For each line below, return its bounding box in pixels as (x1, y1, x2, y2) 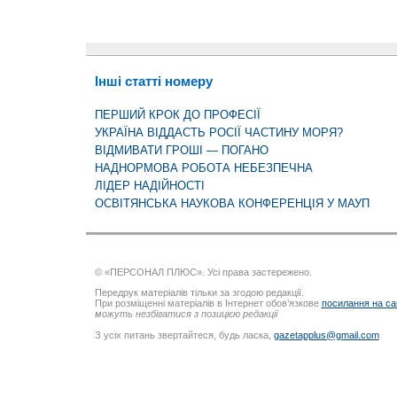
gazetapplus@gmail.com (273, 329, 379, 340)
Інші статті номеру (94, 74, 213, 90)
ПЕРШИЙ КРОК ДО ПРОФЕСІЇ (94, 107, 261, 121)
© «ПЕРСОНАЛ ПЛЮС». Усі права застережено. (94, 267, 312, 278)
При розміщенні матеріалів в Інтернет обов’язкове (94, 298, 322, 309)
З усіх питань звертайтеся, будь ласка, (94, 329, 274, 340)
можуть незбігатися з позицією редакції (94, 308, 277, 320)
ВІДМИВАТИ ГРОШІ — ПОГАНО (94, 143, 269, 157)
